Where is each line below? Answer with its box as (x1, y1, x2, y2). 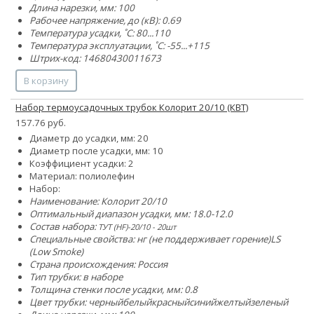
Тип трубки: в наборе (29, 270, 123, 283)
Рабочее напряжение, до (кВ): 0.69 (29, 13, 181, 27)
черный (88, 295, 123, 308)
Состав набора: (29, 219, 98, 233)
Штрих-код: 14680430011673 (29, 51, 161, 64)
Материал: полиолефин (29, 169, 135, 182)
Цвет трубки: (29, 295, 88, 308)
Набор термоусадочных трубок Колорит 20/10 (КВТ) (15, 100, 249, 114)
